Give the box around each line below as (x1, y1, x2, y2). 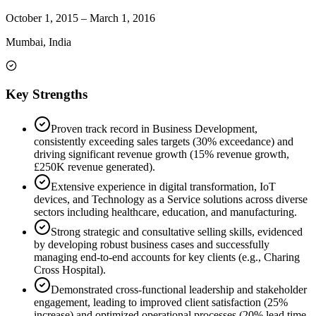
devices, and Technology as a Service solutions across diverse (34, 193, 308, 206)
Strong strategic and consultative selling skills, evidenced (51, 226, 303, 238)
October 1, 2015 (6, 11, 78, 24)
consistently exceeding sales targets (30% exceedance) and (34, 135, 293, 148)
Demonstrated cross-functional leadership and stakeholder (51, 284, 307, 296)
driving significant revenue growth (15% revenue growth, (34, 148, 289, 161)
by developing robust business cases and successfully (34, 238, 269, 251)
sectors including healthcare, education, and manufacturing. (34, 206, 297, 219)
